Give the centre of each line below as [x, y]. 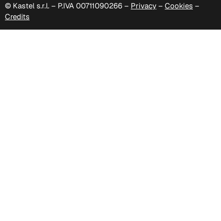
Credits [17, 17]
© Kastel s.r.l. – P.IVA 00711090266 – [68, 6]
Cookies [179, 6]
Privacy [144, 6]
